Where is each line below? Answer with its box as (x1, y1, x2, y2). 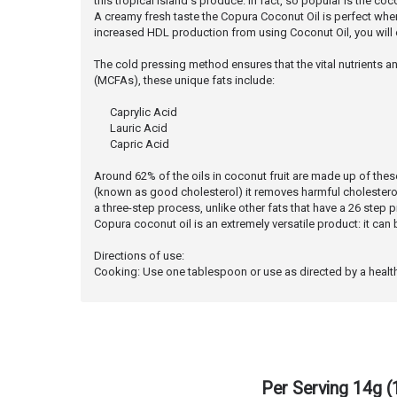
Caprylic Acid (94, 105, 177, 120)
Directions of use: (94, 249, 184, 263)
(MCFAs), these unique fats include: (94, 74, 275, 88)
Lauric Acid (94, 121, 167, 136)
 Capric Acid (94, 137, 169, 152)
